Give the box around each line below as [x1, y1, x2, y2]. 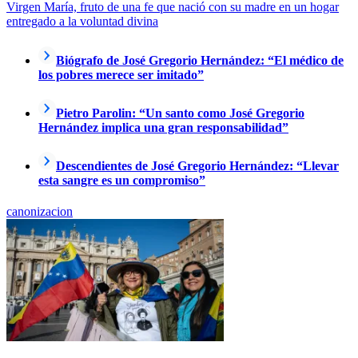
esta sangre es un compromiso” [38, 173, 205, 188]
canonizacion [6, 205, 73, 219]
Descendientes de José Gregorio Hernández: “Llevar [56, 159, 339, 173]
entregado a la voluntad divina [6, 14, 158, 29]
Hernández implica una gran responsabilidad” [38, 120, 288, 134]
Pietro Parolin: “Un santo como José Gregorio [56, 105, 304, 120]
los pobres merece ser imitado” [38, 67, 204, 82]
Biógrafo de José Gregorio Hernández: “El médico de [56, 53, 344, 67]
